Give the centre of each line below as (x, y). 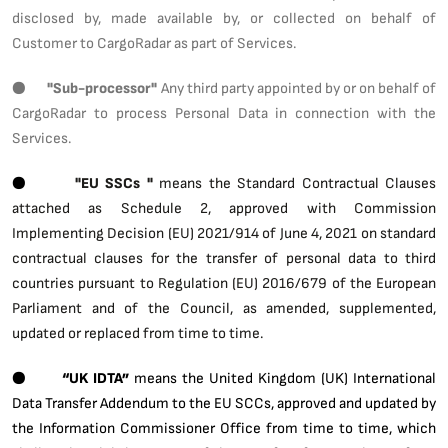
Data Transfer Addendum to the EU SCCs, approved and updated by (224, 402)
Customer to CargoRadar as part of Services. (154, 42)
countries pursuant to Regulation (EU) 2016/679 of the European (224, 282)
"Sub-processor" (102, 87)
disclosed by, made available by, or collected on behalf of (224, 17)
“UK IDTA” (98, 377)
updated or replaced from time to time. (137, 332)
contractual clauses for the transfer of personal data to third (224, 257)
